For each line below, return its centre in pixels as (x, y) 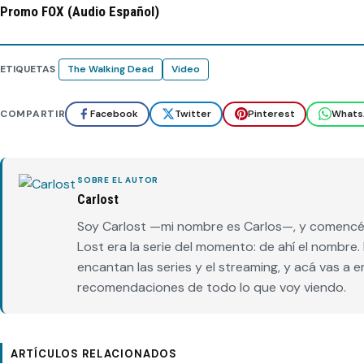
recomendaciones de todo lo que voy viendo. (212, 287)
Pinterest (271, 114)
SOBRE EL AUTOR (118, 180)
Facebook (114, 114)
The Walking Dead (110, 69)
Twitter (193, 114)
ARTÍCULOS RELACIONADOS (94, 353)
